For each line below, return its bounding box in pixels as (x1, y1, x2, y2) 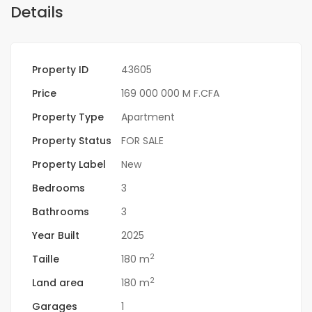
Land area (32, 276, 84, 290)
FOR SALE (121, 134, 164, 148)
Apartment (121, 110, 175, 125)
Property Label (32, 157, 106, 172)
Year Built (32, 228, 79, 243)
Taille (32, 252, 59, 267)
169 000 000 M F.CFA (121, 86, 219, 101)
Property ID (32, 63, 88, 77)
